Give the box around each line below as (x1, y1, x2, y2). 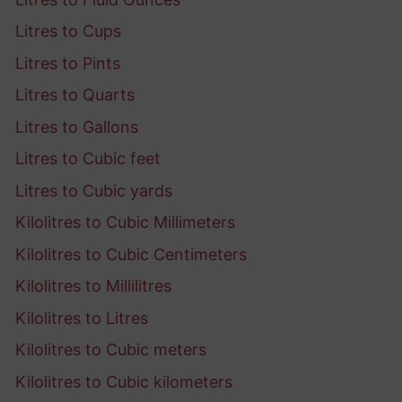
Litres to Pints (15, 53, 120, 73)
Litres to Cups (15, 22, 121, 41)
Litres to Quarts (15, 85, 135, 105)
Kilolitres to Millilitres (15, 276, 171, 296)
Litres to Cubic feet (15, 149, 161, 169)
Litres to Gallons (15, 117, 138, 136)
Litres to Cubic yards (15, 180, 172, 200)
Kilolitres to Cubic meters (15, 340, 206, 360)
